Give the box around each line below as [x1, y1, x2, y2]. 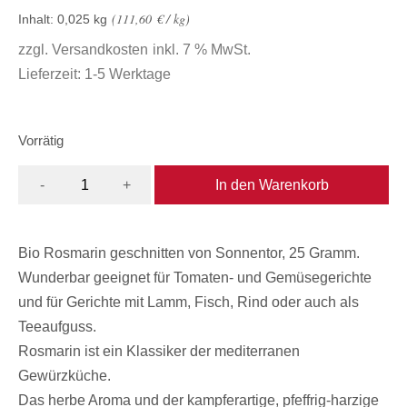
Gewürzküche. [18, 368, 111, 384]
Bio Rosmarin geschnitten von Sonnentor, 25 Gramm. [18, 245, 360, 262]
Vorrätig [18, 133, 64, 148]
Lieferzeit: [18, 65, 84, 82]
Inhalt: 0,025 [18, 11, 94, 26]
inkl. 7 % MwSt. [153, 41, 251, 57]
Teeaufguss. [18, 319, 96, 335]
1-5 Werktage [84, 65, 171, 82]
